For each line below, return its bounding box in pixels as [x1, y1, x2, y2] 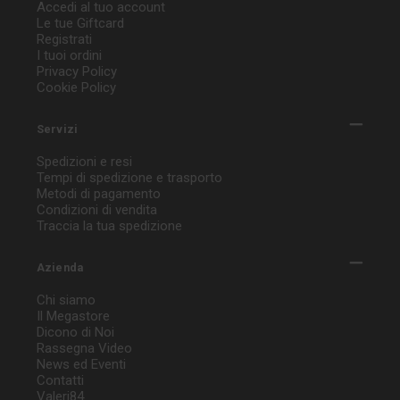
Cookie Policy [36, 79, 116, 96]
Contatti [36, 371, 84, 388]
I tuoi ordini [36, 46, 102, 63]
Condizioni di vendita [36, 201, 157, 218]
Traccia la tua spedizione [36, 217, 182, 234]
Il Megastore [36, 307, 110, 324]
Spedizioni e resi [36, 153, 132, 170]
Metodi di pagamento [36, 185, 161, 202]
